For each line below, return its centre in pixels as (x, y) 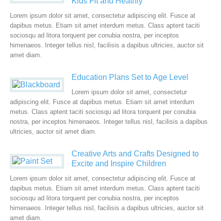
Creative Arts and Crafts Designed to (135, 154)
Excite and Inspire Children (119, 164)
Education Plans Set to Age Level (130, 77)
